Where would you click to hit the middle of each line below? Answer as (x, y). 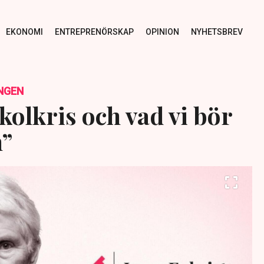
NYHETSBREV (217, 32)
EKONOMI (24, 32)
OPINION (162, 32)
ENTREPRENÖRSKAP (94, 32)
